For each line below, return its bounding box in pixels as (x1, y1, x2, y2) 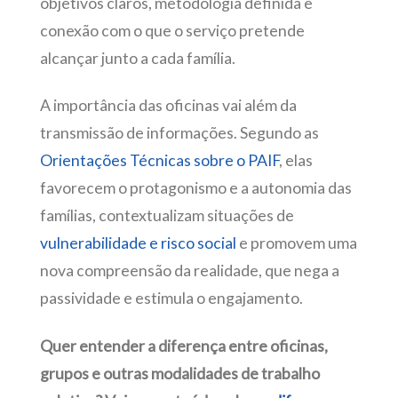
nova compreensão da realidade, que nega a (39, 261, 339, 281)
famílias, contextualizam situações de (39, 206, 294, 226)
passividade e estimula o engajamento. (39, 289, 303, 308)
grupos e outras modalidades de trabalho (39, 363, 320, 383)
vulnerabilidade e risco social (39, 234, 236, 253)
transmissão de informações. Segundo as (39, 123, 319, 143)
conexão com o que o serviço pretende (39, 20, 305, 40)
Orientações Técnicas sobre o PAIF (39, 151, 279, 171)
